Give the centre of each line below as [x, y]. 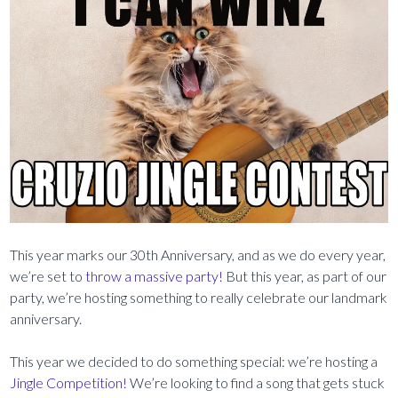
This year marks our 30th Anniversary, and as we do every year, [198, 254]
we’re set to [48, 275]
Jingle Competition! [69, 382]
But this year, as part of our [305, 275]
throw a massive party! [155, 275]
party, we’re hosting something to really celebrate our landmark [199, 297]
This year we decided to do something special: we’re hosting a [194, 361]
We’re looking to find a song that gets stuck [256, 382]
